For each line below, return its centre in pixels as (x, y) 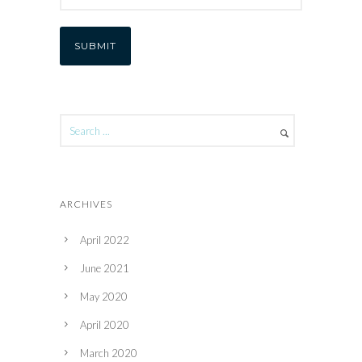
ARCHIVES (86, 204)
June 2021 (105, 269)
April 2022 (105, 240)
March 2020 (109, 354)
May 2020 (104, 297)
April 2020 (105, 325)
